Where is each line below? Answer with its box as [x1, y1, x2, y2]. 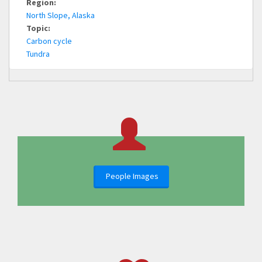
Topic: [26, 23, 52, 34]
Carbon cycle [26, 36, 72, 47]
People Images [105, 171, 158, 182]
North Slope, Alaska [26, 10, 95, 21]
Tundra [26, 49, 50, 60]
